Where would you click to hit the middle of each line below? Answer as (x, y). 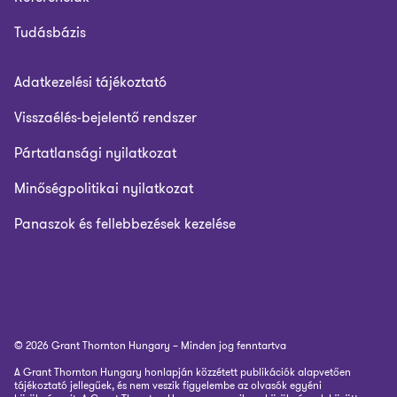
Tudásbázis (50, 32)
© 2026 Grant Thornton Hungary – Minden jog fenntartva (150, 345)
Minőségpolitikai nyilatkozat (104, 188)
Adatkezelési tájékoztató (90, 82)
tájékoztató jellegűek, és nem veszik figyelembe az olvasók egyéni (168, 385)
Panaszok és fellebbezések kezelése (125, 224)
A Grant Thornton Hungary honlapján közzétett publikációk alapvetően (183, 372)
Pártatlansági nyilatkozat (95, 153)
